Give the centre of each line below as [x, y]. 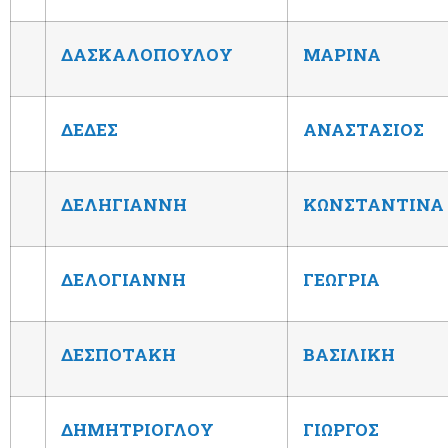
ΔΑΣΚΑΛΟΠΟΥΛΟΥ [147, 54]
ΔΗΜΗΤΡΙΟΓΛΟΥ [137, 429]
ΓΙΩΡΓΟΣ [341, 429]
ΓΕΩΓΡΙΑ [341, 279]
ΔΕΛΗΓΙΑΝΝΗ [124, 204]
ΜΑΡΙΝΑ [342, 54]
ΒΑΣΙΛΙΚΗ [349, 354]
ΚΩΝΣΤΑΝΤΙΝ [366, 204]
